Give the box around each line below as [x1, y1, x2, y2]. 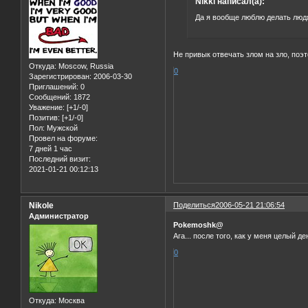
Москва [56, 296, 85, 305]
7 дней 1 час [29, 144, 72, 153]
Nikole [29, 200, 54, 210]
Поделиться [173, 200, 216, 209]
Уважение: [29, 103, 65, 112]
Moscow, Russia [56, 62, 113, 71]
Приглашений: [29, 82, 78, 91]
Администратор [29, 211, 89, 220]
